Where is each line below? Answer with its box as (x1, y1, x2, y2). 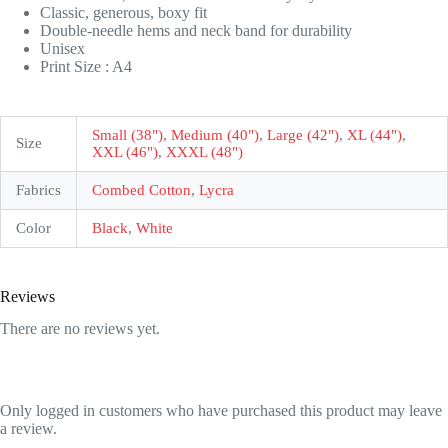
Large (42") (267, 126, 339, 143)
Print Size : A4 (40, 57, 132, 75)
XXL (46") (92, 143, 158, 160)
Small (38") (92, 126, 163, 143)
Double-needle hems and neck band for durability (40, 21, 352, 39)
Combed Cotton (92, 181, 191, 198)
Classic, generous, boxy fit (40, 3, 207, 21)
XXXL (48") (166, 143, 243, 160)
